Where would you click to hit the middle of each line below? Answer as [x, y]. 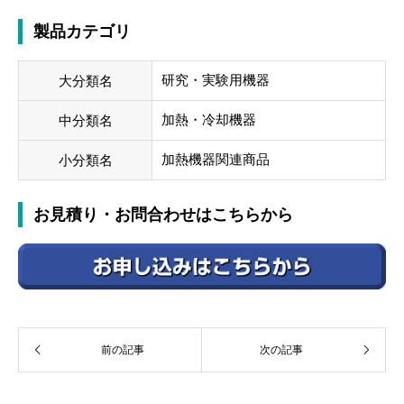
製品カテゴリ [82, 32]
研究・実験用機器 [216, 80]
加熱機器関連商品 [216, 160]
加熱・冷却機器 [209, 120]
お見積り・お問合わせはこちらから [163, 215]
